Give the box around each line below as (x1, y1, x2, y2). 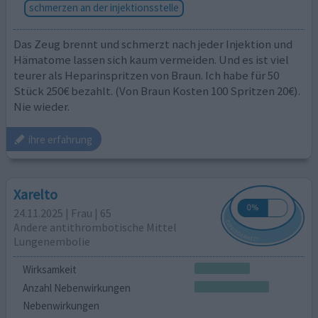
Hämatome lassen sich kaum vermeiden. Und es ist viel (13, 51, 290, 67)
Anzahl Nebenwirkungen (22, 280, 131, 295)
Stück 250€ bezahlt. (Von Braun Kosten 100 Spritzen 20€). (13, 82, 301, 99)
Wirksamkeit (22, 263, 77, 277)
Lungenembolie (13, 234, 91, 248)
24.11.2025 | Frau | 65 (13, 205, 112, 220)
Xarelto (13, 185, 58, 203)
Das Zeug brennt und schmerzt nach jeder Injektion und (13, 35, 293, 52)
